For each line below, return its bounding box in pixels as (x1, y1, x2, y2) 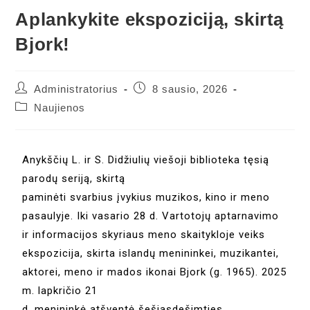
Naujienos (34, 102, 86, 114)
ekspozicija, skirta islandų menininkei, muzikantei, (22, 247, 280, 260)
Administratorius (34, 84, 119, 95)
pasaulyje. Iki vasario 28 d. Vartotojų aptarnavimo (22, 210, 280, 223)
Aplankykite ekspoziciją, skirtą (15, 9, 284, 30)
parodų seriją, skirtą (22, 172, 126, 185)
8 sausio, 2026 (152, 84, 228, 95)
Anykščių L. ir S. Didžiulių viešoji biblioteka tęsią (22, 154, 270, 167)
